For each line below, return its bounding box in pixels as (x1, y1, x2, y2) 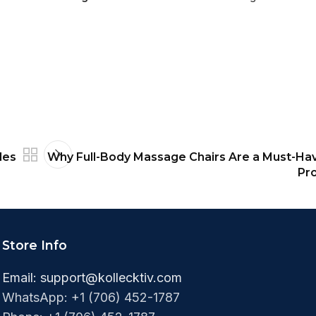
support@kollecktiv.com (40, 270, 182, 286)
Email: (2, 270, 40, 286)
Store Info (2, 238, 67, 253)
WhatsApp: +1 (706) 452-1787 (2, 290, 180, 305)
